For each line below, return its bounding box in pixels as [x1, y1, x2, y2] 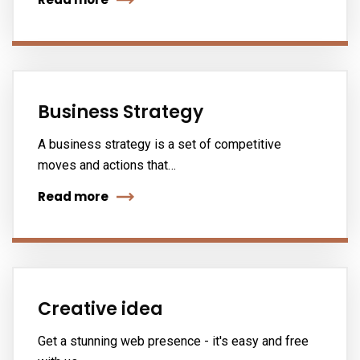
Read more [38, 188, 108, 205]
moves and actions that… [38, 157, 176, 173]
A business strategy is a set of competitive [38, 137, 281, 152]
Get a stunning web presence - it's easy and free [38, 333, 309, 349]
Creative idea [38, 297, 163, 321]
